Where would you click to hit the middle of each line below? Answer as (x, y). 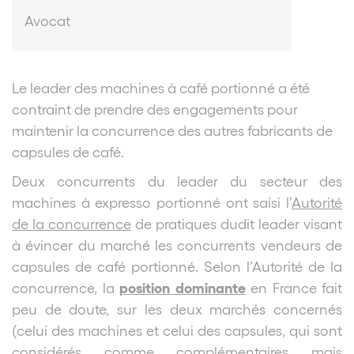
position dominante (183, 286)
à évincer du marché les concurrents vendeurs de (177, 244)
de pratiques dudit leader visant (237, 223)
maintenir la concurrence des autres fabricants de (172, 130)
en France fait (294, 287)
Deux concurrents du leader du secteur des (177, 180)
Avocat (47, 20)
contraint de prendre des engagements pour (155, 108)
